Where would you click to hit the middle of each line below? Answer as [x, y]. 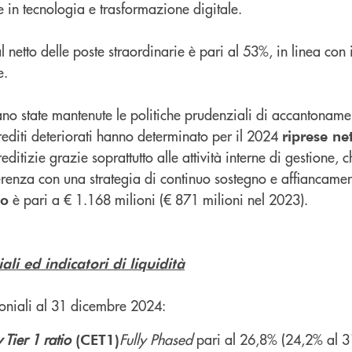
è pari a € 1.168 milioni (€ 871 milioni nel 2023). [158, 199]
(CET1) [95, 339]
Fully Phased [156, 339]
